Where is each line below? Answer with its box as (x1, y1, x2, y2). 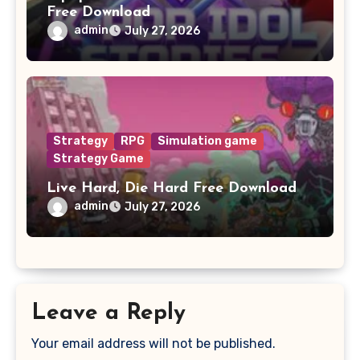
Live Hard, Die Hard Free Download (46, 181, 297, 197)
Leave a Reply (31, 301, 186, 325)
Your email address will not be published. (31, 336, 276, 352)
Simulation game (157, 134, 257, 149)
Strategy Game (52, 152, 144, 166)
